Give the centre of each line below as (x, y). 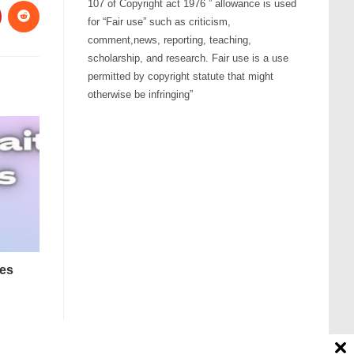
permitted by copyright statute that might (181, 76)
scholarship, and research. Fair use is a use (188, 58)
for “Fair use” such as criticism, (159, 21)
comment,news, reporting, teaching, (169, 40)
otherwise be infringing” (140, 94)
